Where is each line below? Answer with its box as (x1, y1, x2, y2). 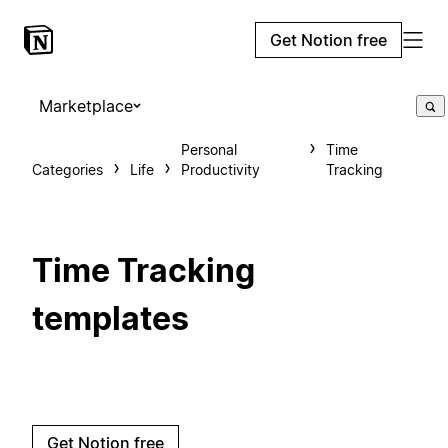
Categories (32, 161, 103, 178)
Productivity (181, 161, 260, 178)
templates (32, 299, 189, 339)
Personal (181, 141, 237, 158)
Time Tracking (32, 251, 255, 291)
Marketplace (39, 96, 133, 116)
